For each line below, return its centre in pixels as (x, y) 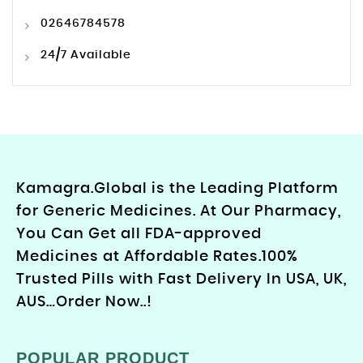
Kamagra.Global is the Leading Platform (177, 189)
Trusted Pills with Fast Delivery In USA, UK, (181, 280)
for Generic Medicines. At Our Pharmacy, (179, 212)
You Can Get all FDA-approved (139, 235)
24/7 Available (84, 56)
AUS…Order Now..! (84, 303)
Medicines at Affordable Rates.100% (157, 257)
